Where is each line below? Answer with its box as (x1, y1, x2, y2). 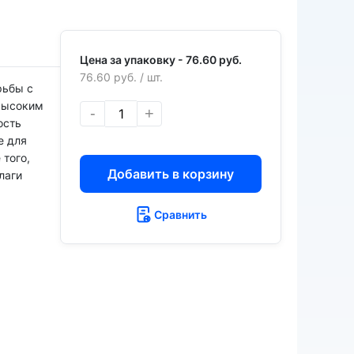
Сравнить (153, 207, 207, 221)
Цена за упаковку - (80, 52, 186, 66)
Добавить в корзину (107, 165, 234, 182)
